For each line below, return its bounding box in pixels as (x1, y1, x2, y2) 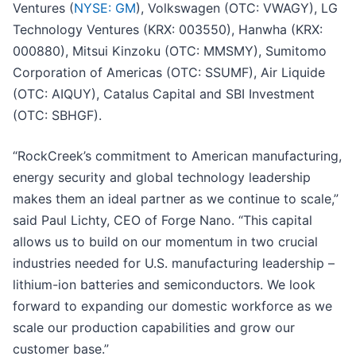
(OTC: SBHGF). (13, 107, 102, 124)
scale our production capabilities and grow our (13, 319, 295, 336)
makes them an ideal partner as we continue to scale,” (13, 191, 339, 207)
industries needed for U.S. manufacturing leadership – (13, 255, 335, 272)
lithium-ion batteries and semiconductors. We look (13, 277, 315, 293)
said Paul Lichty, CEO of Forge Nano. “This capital (13, 212, 312, 229)
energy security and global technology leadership (13, 169, 311, 186)
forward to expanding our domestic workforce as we (13, 298, 332, 315)
